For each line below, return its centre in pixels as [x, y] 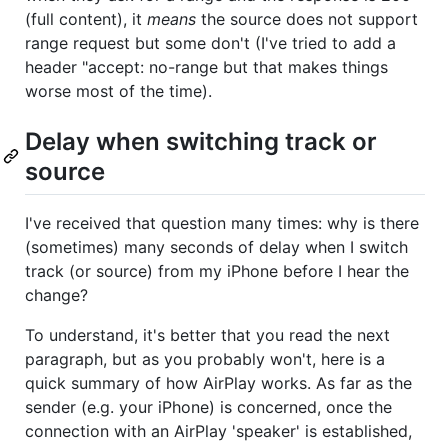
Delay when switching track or [201, 141]
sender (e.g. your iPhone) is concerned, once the [208, 406]
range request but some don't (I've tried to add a [210, 42]
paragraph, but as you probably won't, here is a [205, 358]
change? [56, 294]
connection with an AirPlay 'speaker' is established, [218, 430]
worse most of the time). [118, 90]
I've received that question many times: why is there [222, 222]
